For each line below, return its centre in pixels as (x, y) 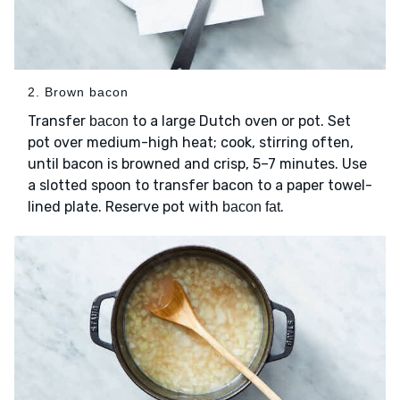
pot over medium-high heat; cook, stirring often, (191, 143)
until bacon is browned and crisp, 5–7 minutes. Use (197, 164)
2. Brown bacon (78, 92)
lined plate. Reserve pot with (125, 207)
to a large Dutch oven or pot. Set (240, 121)
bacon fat (251, 207)
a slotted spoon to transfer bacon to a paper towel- (200, 186)
